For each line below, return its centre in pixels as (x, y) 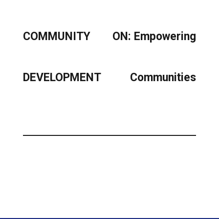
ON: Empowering (154, 37)
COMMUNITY (57, 37)
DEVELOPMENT (62, 78)
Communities (163, 78)
